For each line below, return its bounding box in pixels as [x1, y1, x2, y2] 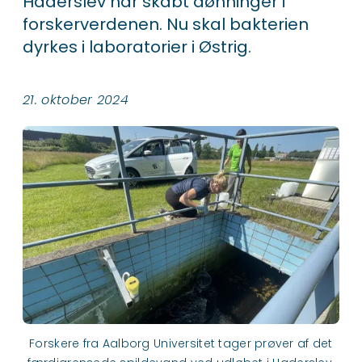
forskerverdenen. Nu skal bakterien [23, 13, 309, 36]
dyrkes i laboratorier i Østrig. [23, 36, 251, 58]
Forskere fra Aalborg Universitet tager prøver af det [29, 335, 333, 351]
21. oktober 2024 [23, 90, 129, 109]
